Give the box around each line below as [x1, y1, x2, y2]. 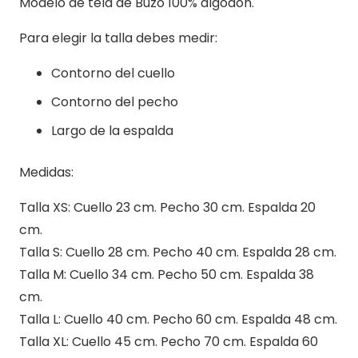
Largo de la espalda [51, 121, 173, 141]
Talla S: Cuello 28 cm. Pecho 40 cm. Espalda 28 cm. [19, 243, 336, 262]
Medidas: [19, 163, 74, 182]
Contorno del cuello [51, 64, 175, 83]
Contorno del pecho [51, 93, 178, 112]
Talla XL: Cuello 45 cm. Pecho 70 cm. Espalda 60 [19, 332, 318, 352]
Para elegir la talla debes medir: [19, 29, 217, 48]
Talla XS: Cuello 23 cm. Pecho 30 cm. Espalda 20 [19, 198, 316, 217]
